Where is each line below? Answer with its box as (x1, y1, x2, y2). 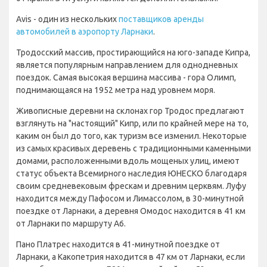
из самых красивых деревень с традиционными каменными (16, 143, 251, 153)
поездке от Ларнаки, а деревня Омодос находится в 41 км (16, 206, 246, 216)
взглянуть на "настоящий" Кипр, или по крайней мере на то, (16, 118, 249, 128)
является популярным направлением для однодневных (16, 60, 238, 70)
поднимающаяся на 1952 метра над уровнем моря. (16, 85, 215, 95)
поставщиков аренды (119, 14, 204, 24)
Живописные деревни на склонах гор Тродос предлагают (16, 105, 244, 116)
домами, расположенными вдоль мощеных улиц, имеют (16, 156, 240, 166)
